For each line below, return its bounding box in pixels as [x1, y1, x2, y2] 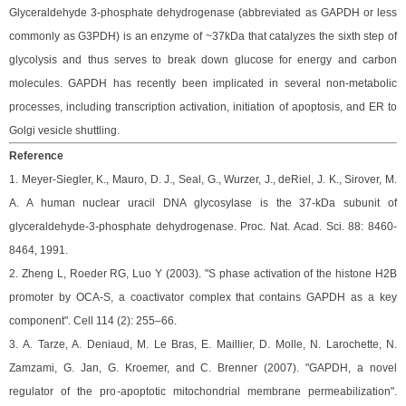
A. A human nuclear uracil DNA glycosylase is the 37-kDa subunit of [9, 197, 397, 209]
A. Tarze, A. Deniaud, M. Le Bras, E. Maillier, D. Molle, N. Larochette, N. [23, 338, 398, 351]
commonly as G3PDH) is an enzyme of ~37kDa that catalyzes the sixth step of [9, 30, 397, 43]
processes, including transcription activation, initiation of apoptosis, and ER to [9, 101, 397, 113]
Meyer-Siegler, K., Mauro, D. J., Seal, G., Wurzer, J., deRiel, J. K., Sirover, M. [21, 173, 398, 186]
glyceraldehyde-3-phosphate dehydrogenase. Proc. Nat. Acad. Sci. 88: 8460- [9, 220, 397, 233]
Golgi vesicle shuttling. [9, 124, 120, 137]
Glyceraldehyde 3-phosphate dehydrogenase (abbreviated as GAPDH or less [9, 6, 397, 19]
